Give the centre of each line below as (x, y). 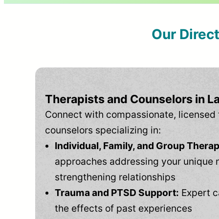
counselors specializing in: (103, 130)
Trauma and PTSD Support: (117, 193)
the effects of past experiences (123, 208)
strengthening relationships (115, 177)
